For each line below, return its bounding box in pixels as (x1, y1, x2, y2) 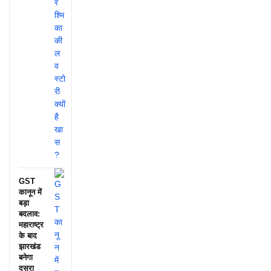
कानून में (19, 187, 42, 197)
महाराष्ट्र (19, 220, 44, 229)
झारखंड (19, 241, 41, 251)
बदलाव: (19, 209, 40, 218)
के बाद (19, 230, 37, 240)
